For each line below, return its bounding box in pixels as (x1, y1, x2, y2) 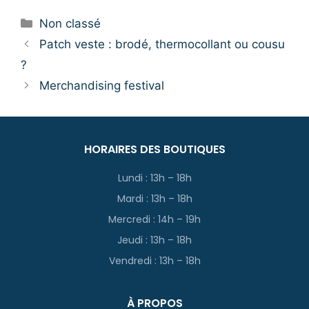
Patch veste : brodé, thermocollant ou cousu (39, 37, 286, 51)
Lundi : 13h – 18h (117, 170, 192, 185)
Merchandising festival (39, 78, 165, 92)
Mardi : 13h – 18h (117, 191, 192, 206)
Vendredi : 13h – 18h (108, 253, 201, 268)
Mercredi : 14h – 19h (108, 212, 201, 226)
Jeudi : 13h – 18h (117, 232, 192, 247)
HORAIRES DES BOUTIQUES (83, 141, 226, 157)
